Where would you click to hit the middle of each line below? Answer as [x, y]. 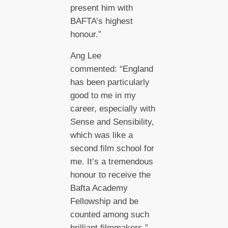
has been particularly [110, 82]
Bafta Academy [99, 188]
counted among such [109, 215]
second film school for [112, 149]
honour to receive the [110, 175]
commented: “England [111, 69]
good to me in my [103, 96]
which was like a [101, 135]
